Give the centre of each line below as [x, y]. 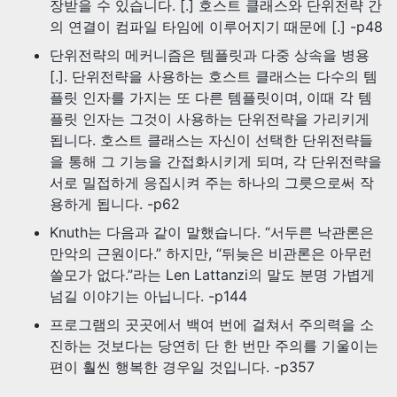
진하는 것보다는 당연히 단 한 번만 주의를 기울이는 [214, 346]
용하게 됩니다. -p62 [115, 204]
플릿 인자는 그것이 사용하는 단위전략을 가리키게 [210, 119]
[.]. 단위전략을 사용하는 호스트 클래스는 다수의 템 [214, 77]
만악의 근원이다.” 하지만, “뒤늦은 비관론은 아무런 [211, 254]
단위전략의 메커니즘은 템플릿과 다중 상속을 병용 [210, 55]
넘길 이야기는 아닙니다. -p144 [148, 296]
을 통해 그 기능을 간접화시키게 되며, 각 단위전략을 [216, 162]
